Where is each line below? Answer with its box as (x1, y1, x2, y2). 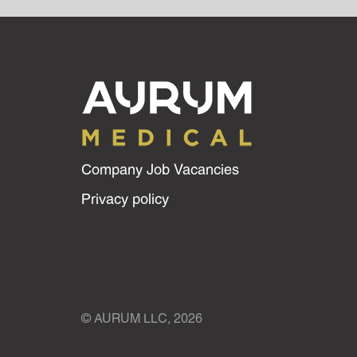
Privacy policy (81, 193, 169, 207)
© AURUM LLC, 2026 (81, 312, 202, 325)
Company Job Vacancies (81, 163, 239, 178)
